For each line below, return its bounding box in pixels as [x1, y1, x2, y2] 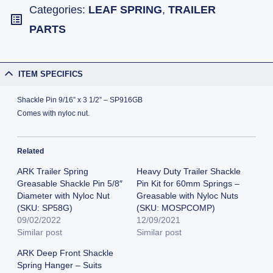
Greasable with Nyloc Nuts [136, 191, 238, 201]
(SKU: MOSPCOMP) [136, 203, 215, 213]
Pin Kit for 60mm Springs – [136, 179, 239, 189]
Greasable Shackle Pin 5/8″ [16, 179, 122, 189]
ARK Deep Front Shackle [16, 248, 113, 258]
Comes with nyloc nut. [16, 108, 90, 118]
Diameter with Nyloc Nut [16, 191, 110, 201]
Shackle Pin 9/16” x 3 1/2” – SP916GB [16, 95, 143, 104]
